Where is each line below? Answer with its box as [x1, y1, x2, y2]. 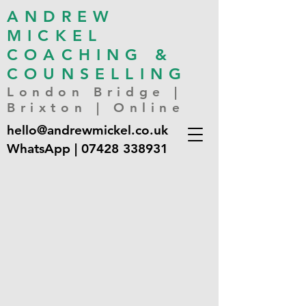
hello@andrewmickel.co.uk [7, 122, 168, 138]
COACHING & [7, 45, 173, 64]
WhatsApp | [7, 141, 81, 156]
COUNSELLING [7, 64, 188, 83]
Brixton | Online [7, 100, 185, 115]
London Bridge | [7, 84, 183, 100]
